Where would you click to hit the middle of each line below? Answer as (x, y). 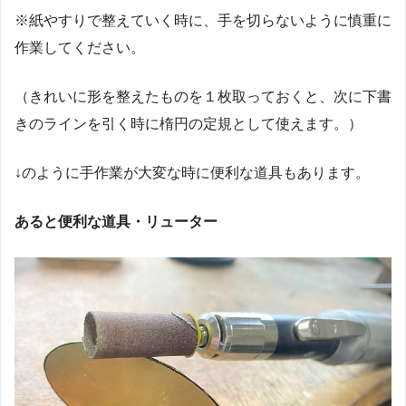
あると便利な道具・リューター (116, 221)
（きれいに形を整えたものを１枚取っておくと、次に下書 (203, 96)
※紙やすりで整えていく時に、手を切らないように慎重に (203, 20)
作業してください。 (80, 47)
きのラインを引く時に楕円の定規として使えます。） (188, 123)
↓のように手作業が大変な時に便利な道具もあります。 (192, 172)
